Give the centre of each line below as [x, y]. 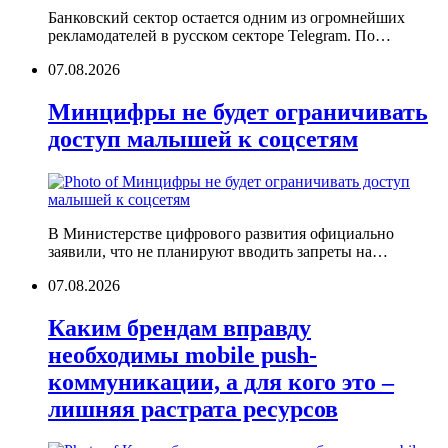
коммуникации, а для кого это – [221, 381]
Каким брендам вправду [179, 327]
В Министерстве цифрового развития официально [221, 233]
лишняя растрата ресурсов [193, 408]
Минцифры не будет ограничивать [238, 111]
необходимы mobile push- [182, 354]
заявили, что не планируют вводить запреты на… [218, 251]
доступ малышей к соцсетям [203, 138]
